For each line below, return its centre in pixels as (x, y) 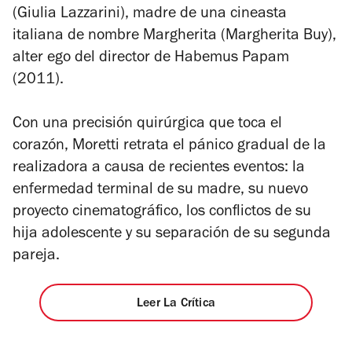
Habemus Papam (232, 59)
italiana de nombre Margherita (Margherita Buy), (174, 37)
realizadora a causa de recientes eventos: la (159, 169)
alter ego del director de (93, 59)
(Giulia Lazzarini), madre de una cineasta (150, 15)
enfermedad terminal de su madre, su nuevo (160, 191)
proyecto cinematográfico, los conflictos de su (162, 213)
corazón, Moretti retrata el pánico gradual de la (169, 147)
